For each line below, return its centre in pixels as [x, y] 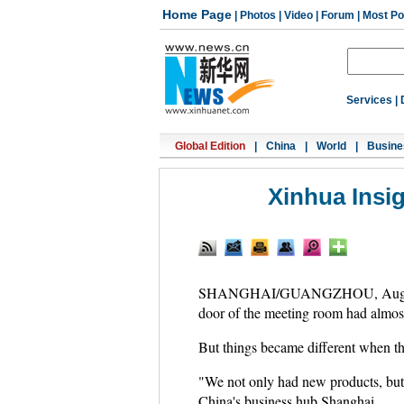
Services [369, 100]
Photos [258, 15]
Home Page [197, 14]
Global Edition [210, 146]
